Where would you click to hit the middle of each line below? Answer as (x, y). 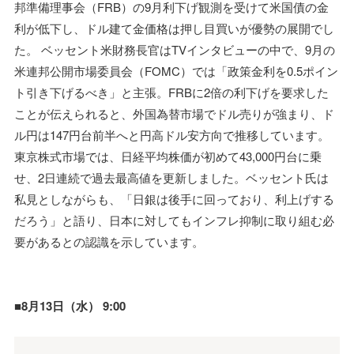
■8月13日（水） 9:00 (70, 305)
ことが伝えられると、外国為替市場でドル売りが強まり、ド (174, 113)
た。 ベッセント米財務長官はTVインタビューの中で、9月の (175, 49)
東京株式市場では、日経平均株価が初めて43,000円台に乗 (168, 156)
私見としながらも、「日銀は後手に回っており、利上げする (174, 198)
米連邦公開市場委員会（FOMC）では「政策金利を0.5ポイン (176, 70)
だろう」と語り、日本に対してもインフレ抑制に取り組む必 (174, 220)
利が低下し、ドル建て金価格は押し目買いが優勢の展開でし (174, 28)
